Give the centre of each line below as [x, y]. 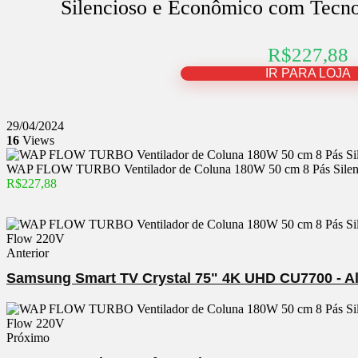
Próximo [28, 338]
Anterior [28, 253]
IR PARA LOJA [308, 73]
